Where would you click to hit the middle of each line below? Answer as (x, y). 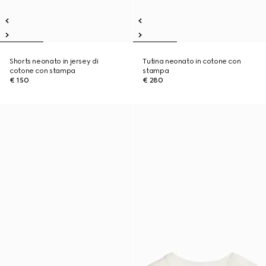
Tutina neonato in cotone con (192, 61)
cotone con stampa (42, 71)
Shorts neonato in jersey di (54, 61)
